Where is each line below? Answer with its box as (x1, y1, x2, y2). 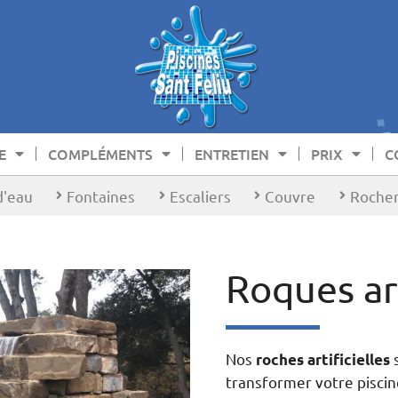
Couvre (265, 186, 316, 205)
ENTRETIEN (195, 143, 269, 163)
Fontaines (67, 186, 136, 205)
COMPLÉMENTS (48, 143, 153, 163)
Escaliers (169, 186, 231, 205)
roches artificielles (256, 349, 390, 369)
